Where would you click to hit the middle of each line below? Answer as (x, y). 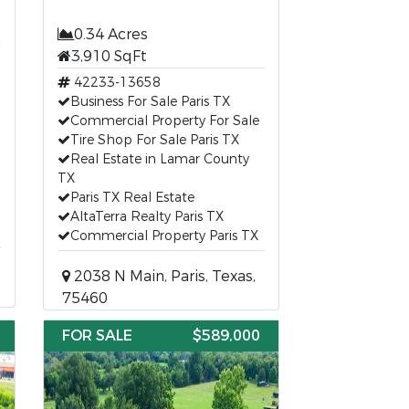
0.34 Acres (111, 34)
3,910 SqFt (110, 56)
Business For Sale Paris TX (151, 102)
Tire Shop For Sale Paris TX (155, 140)
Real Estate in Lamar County (160, 159)
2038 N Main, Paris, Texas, (163, 276)
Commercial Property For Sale (165, 121)
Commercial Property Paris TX (165, 236)
